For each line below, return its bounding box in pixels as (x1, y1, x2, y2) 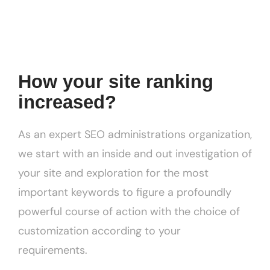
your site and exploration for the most (18, 166, 209, 181)
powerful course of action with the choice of (18, 204, 240, 219)
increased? (18, 92, 116, 113)
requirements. (18, 243, 87, 258)
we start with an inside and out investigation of (18, 146, 252, 162)
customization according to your (18, 224, 181, 239)
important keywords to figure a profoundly (18, 185, 231, 200)
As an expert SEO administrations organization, (18, 127, 252, 142)
